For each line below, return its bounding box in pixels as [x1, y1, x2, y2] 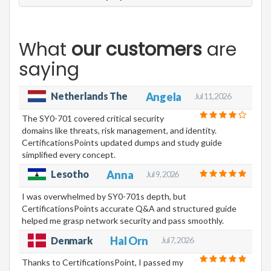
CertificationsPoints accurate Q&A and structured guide [22, 203, 237, 214]
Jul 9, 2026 [146, 169, 179, 180]
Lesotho [51, 168, 89, 180]
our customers [71, 37, 202, 63]
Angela [145, 90, 182, 104]
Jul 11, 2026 [194, 91, 232, 102]
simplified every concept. [22, 149, 116, 160]
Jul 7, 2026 [160, 235, 194, 246]
